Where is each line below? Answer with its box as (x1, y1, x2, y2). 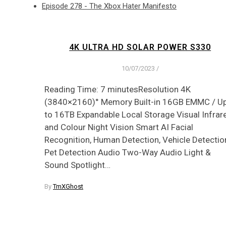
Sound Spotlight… (44, 159, 110, 170)
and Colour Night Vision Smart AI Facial (44, 122, 193, 132)
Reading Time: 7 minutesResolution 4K (44, 84, 191, 94)
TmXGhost (53, 182, 83, 190)
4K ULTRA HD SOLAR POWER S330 (69, 42, 211, 52)
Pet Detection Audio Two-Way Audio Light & (44, 147, 211, 157)
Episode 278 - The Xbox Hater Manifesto (42, 2, 177, 11)
